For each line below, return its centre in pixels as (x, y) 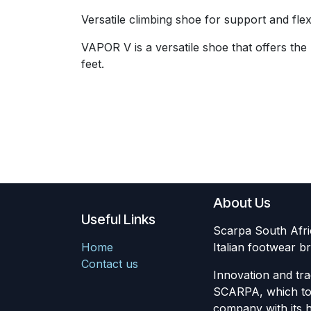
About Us (242, 203)
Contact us (110, 264)
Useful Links (118, 220)
